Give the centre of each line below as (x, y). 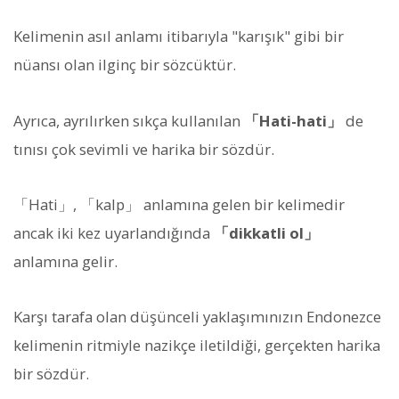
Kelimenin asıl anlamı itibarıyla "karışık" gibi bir (179, 37)
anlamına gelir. (65, 261)
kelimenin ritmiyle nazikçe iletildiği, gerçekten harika (197, 346)
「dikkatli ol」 (266, 232)
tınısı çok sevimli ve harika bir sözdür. (144, 149)
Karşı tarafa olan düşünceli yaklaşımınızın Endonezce (197, 317)
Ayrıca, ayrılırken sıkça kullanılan (129, 120)
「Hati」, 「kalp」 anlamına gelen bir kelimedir (179, 204)
